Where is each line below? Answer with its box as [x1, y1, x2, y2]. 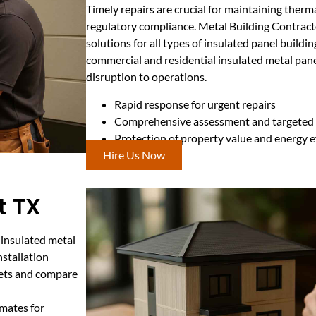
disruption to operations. [86, 70, 207, 84]
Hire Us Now [103, 147, 165, 162]
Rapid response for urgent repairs [114, 97, 276, 111]
